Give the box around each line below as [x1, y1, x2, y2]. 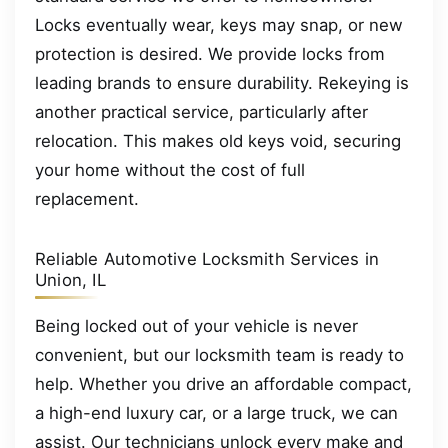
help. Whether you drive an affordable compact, [35, 373, 412, 394]
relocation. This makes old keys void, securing [35, 130, 401, 151]
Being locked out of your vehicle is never [35, 315, 358, 336]
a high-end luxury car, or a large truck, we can [35, 402, 398, 423]
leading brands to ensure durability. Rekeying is [35, 72, 409, 93]
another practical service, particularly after [35, 101, 368, 122]
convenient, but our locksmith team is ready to [35, 344, 404, 365]
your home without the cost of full [35, 159, 305, 180]
